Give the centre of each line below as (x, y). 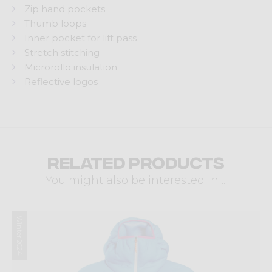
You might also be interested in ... (136, 180)
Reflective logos (61, 82)
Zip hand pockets (65, 9)
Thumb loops (55, 23)
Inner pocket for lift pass (80, 38)
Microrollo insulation (71, 67)
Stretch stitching (62, 53)
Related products (136, 161)
